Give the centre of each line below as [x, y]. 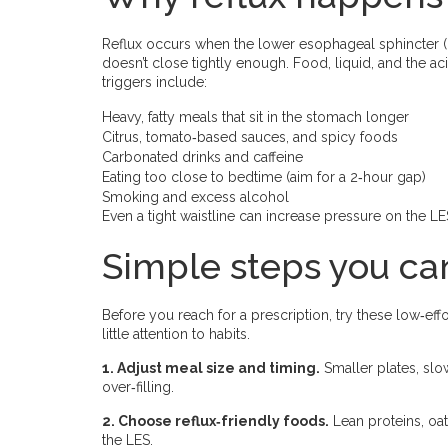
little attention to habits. [176, 334]
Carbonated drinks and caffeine [202, 157]
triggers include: [154, 82]
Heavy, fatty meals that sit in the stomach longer [255, 117]
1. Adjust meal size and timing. [211, 368]
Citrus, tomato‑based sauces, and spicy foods [250, 137]
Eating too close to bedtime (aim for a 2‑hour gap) [264, 177]
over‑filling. [138, 387]
